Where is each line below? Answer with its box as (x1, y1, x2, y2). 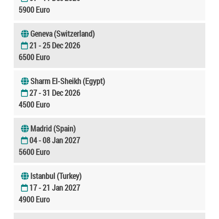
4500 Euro (19, 99, 50, 110)
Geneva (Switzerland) (30, 28, 95, 39)
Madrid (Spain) (30, 123, 76, 134)
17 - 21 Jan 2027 (29, 182, 80, 193)
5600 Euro (19, 146, 50, 157)
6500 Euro (19, 51, 50, 63)
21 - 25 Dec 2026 (29, 40, 80, 51)
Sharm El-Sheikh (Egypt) (30, 75, 105, 87)
